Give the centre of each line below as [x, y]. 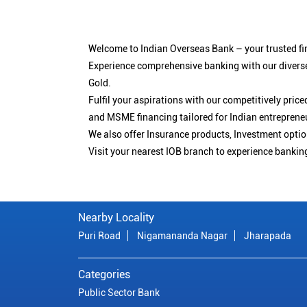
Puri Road [99, 235]
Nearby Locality [116, 217]
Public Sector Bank [119, 292]
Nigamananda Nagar [182, 235]
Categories [104, 274]
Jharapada [268, 235]
